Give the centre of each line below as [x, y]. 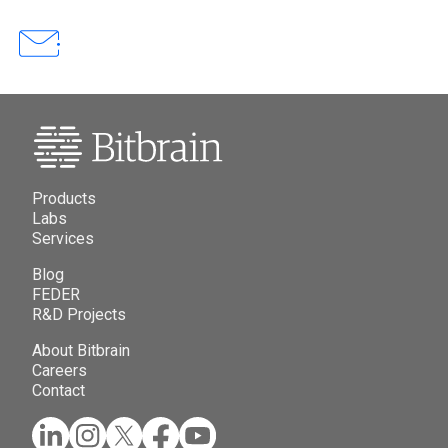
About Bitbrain [81, 351]
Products [64, 199]
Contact [58, 391]
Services [63, 239]
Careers [59, 371]
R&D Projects [79, 315]
